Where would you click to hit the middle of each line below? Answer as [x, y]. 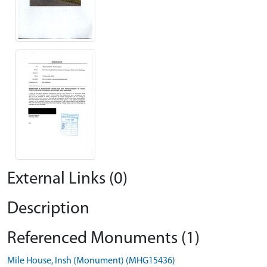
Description [48, 209]
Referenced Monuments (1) [103, 238]
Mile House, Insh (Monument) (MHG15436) [91, 261]
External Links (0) [67, 179]
